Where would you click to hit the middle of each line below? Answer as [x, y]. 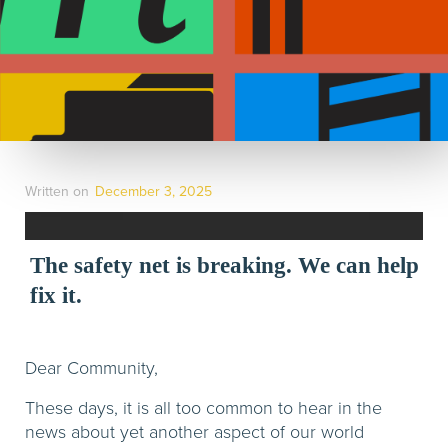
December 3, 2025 [153, 191]
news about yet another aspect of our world [194, 432]
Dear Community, [91, 368]
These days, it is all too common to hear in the [203, 408]
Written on [57, 191]
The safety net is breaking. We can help [224, 265]
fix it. [59, 295]
